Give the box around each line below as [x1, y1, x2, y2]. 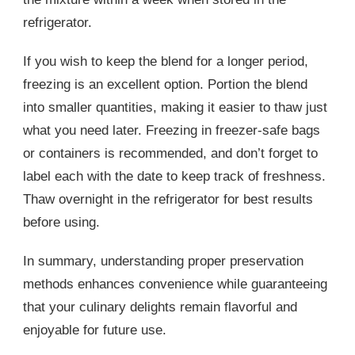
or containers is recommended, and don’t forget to [23, 146, 318, 162]
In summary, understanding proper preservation [23, 254, 303, 269]
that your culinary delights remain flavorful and [23, 300, 297, 315]
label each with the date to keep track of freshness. [23, 169, 326, 185]
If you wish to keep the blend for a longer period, [23, 54, 308, 70]
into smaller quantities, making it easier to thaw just [23, 100, 327, 116]
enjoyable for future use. [23, 323, 166, 338]
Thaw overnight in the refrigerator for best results [23, 192, 313, 208]
